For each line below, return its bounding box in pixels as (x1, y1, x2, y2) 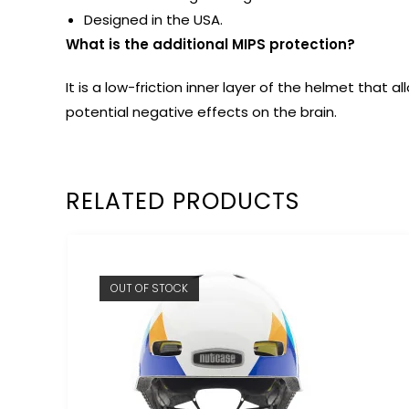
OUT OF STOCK (110, 279, 189, 296)
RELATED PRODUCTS (66, 184, 299, 217)
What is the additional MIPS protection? (66, 34, 355, 54)
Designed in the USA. (84, 9, 223, 29)
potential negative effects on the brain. (66, 101, 337, 121)
